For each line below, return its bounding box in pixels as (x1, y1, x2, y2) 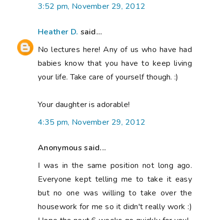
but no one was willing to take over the (38, 187, 192, 198)
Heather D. (38, 26, 79, 37)
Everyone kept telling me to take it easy (38, 173, 192, 185)
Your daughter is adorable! (38, 99, 130, 110)
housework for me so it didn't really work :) (38, 201, 192, 212)
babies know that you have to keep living (38, 57, 192, 69)
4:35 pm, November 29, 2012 (38, 116, 146, 128)
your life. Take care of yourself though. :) (38, 71, 179, 82)
